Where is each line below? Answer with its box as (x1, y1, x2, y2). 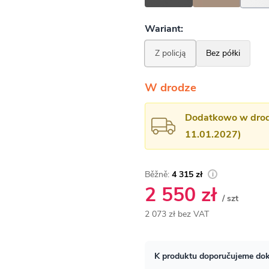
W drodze (145, 80, 196, 95)
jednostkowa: (144, 236, 194, 247)
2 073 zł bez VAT (145, 208, 209, 220)
